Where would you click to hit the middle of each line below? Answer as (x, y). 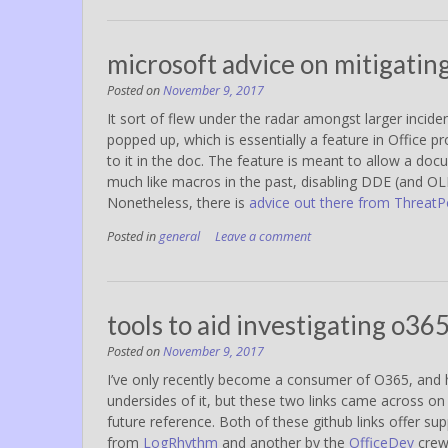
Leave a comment (263, 236)
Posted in (133, 236)
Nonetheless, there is (178, 202)
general (179, 236)
